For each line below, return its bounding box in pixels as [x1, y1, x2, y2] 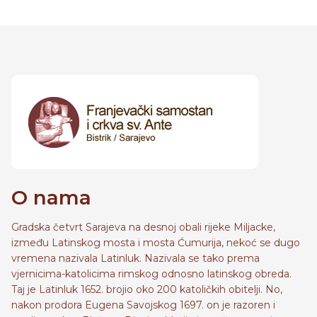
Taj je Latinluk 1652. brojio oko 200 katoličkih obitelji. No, [11, 283, 282, 296]
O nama [11, 185, 91, 209]
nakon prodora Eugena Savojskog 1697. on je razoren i [11, 299, 275, 311]
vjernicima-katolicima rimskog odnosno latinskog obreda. [11, 267, 292, 280]
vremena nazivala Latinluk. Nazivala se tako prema [11, 252, 260, 265]
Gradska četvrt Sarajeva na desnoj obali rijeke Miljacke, [11, 221, 275, 234]
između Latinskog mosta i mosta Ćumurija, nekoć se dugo [11, 236, 300, 249]
